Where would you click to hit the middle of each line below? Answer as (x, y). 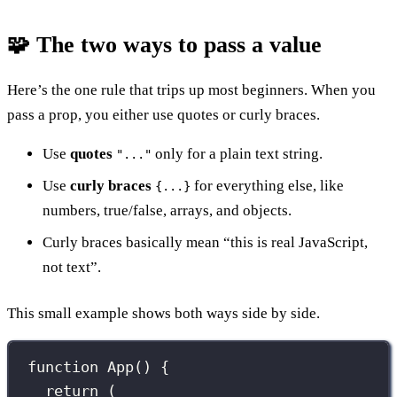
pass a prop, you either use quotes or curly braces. (163, 114)
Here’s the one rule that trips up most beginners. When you (191, 90)
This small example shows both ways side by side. (163, 313)
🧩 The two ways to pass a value (164, 44)
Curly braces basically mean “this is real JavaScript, (205, 242)
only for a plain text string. (237, 153)
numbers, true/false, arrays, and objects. (167, 210)
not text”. (72, 267)
